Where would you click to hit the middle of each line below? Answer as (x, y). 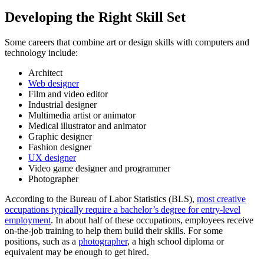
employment (28, 220)
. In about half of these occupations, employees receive (152, 220)
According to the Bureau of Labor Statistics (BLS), (101, 199)
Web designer (54, 83)
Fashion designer (60, 147)
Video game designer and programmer (99, 168)
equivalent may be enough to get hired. (77, 252)
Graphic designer (60, 136)
